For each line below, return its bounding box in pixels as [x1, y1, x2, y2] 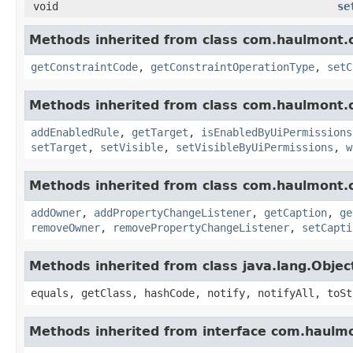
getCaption [264, 206, 327, 219]
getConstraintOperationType [150, 60, 314, 73]
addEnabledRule [31, 125, 119, 139]
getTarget [132, 125, 188, 139]
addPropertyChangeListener [94, 206, 251, 219]
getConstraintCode [31, 60, 138, 73]
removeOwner [31, 221, 100, 234]
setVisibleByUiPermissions [176, 140, 333, 154]
